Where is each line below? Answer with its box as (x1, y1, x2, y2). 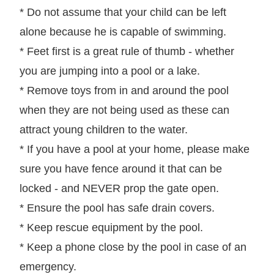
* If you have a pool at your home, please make (20, 143, 250, 155)
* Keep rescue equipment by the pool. (20, 221, 203, 234)
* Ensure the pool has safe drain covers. (20, 201, 215, 214)
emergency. (20, 260, 76, 273)
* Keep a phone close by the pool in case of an (20, 240, 246, 253)
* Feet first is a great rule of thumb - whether (20, 45, 234, 57)
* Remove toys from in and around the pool (20, 84, 229, 97)
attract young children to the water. (20, 123, 188, 136)
